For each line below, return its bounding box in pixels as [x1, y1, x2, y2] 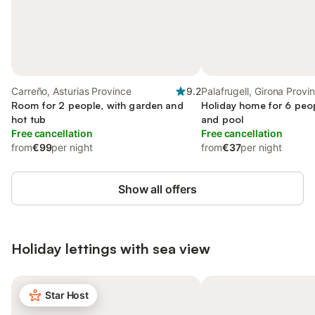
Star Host [45, 289, 89, 301]
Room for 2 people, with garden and [11, 99, 184, 111]
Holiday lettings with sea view [11, 240, 210, 257]
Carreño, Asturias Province [11, 85, 131, 97]
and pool [201, 113, 244, 125]
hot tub [11, 113, 46, 125]
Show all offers [118, 182, 197, 196]
